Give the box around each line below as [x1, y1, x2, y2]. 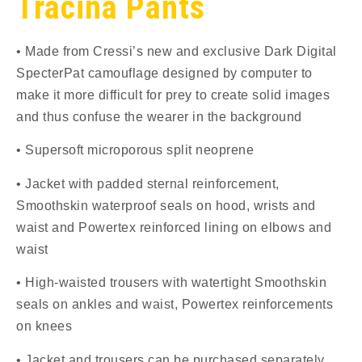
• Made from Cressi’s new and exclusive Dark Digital [16, 44, 337, 58]
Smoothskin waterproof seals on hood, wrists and [16, 198, 316, 213]
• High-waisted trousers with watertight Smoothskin [16, 276, 326, 290]
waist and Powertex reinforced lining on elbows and [16, 220, 331, 234]
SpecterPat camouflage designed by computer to [16, 66, 313, 80]
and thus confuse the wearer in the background [16, 110, 302, 124]
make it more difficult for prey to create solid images [16, 88, 330, 102]
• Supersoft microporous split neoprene [16, 143, 254, 158]
